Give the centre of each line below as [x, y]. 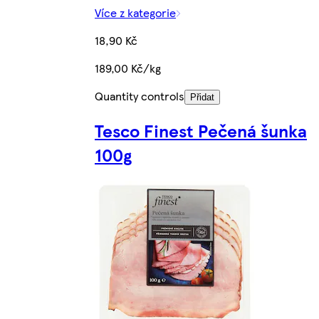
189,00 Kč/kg [128, 68]
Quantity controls [140, 95]
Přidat [202, 97]
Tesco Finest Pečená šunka [201, 131]
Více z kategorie [135, 12]
